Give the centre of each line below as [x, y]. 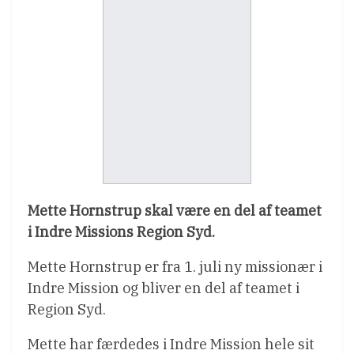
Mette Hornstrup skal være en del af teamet [175, 211]
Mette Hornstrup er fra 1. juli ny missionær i [175, 267]
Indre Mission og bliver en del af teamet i [164, 288]
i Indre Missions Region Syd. [121, 232]
